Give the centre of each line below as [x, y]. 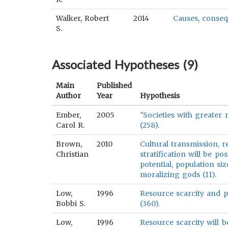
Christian [72, 154]
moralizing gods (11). [178, 175]
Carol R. [70, 125]
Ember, [68, 115]
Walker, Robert [83, 18]
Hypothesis [160, 96]
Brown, [69, 144]
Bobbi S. [71, 204]
